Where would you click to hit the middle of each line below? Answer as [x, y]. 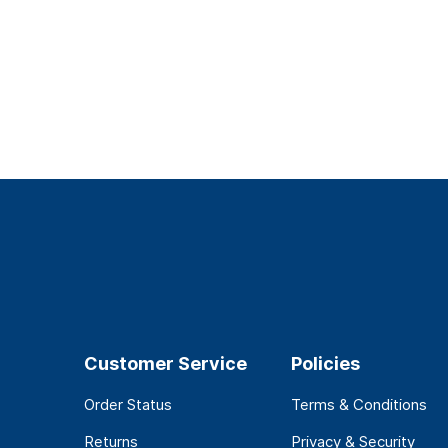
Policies [325, 364]
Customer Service [165, 364]
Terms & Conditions [358, 405]
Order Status [127, 405]
